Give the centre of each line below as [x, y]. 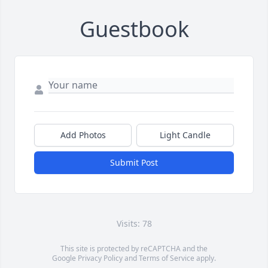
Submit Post [134, 163]
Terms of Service [167, 258]
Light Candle [185, 135]
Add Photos [83, 135]
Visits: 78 [134, 224]
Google [65, 258]
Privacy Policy [100, 258]
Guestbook [134, 29]
